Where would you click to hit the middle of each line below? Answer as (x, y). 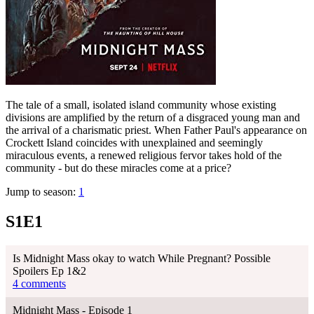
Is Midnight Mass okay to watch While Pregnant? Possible (142, 258)
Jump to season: (42, 191)
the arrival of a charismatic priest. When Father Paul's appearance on (156, 130)
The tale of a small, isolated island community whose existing (141, 104)
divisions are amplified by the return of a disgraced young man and (153, 117)
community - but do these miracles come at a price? (118, 168)
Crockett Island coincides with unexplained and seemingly (134, 142)
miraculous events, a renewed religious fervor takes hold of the (144, 155)
